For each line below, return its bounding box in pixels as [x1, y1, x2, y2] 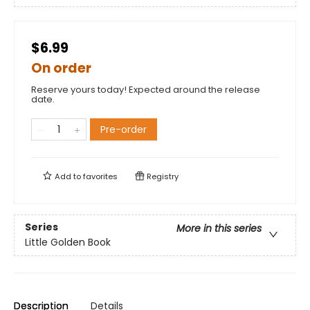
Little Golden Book [25, 235, 111, 250]
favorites [83, 170, 118, 182]
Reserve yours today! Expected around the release [31, 82, 260, 96]
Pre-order [100, 122, 147, 136]
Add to [53, 170, 83, 182]
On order [31, 58, 91, 77]
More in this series [176, 221, 262, 236]
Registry [145, 170, 179, 182]
